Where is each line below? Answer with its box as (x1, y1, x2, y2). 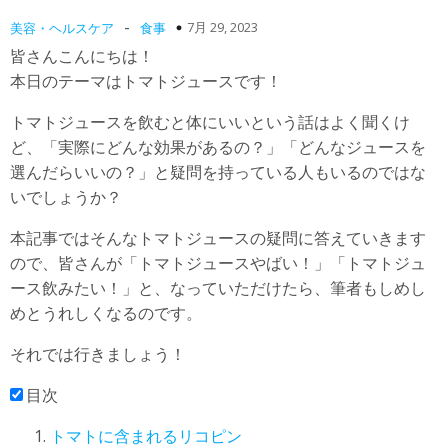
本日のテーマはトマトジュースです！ (10, 69, 282, 92)
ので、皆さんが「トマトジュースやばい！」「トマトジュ (10, 251, 426, 274)
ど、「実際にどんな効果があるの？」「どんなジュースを (10, 135, 426, 158)
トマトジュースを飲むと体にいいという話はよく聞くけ (10, 110, 410, 133)
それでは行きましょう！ (10, 342, 186, 365)
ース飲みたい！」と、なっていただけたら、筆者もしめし (10, 276, 426, 299)
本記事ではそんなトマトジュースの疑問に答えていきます (10, 226, 426, 249)
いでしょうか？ (10, 185, 122, 208)
